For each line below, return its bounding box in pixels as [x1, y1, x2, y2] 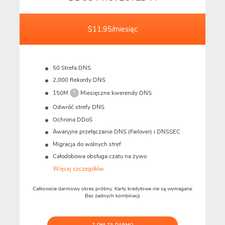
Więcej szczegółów [52, 164, 104, 173]
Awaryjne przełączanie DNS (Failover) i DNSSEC [52, 128, 180, 136]
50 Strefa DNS [52, 63, 91, 72]
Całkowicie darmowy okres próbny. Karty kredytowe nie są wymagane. [32, 185, 193, 193]
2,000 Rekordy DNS [52, 76, 105, 84]
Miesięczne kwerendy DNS [80, 88, 152, 97]
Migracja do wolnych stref [52, 140, 121, 148]
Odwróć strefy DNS [52, 103, 104, 111]
